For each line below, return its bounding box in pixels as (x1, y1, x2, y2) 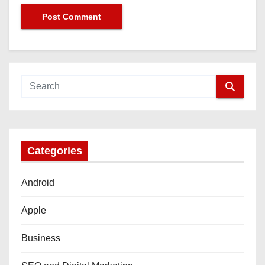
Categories (27, 145, 82, 157)
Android (21, 177, 54, 188)
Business (21, 233, 60, 244)
